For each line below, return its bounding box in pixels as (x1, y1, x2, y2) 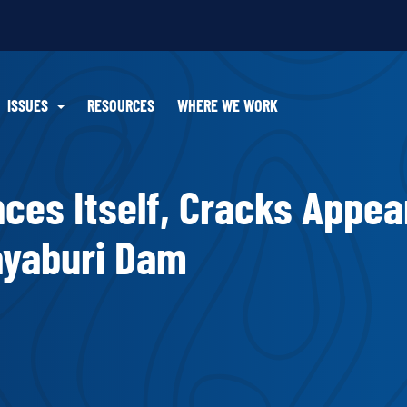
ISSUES (7, 94, 48, 115)
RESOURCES (87, 94, 154, 115)
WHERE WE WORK (177, 94, 278, 115)
